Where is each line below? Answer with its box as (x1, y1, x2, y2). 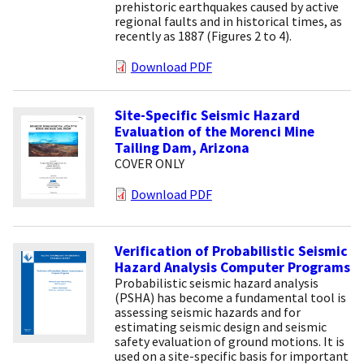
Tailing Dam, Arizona (114, 138, 249, 157)
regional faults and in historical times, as (114, 12, 342, 29)
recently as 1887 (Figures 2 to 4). (114, 27, 292, 44)
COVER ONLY (114, 154, 184, 171)
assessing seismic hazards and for (114, 304, 301, 321)
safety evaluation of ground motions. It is (114, 333, 344, 350)
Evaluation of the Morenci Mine (114, 122, 314, 141)
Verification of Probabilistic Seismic (114, 242, 348, 261)
